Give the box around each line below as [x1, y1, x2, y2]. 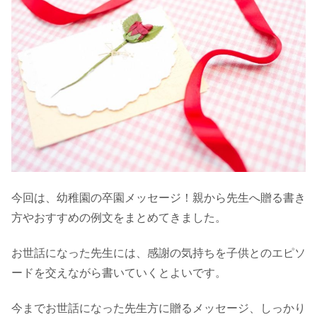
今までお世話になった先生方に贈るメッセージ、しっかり [11, 302, 306, 315]
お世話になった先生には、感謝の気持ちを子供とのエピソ [11, 247, 306, 260]
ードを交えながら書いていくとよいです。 [11, 267, 226, 279]
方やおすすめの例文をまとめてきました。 [11, 211, 226, 224]
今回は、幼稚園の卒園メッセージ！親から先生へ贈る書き [11, 191, 306, 204]
